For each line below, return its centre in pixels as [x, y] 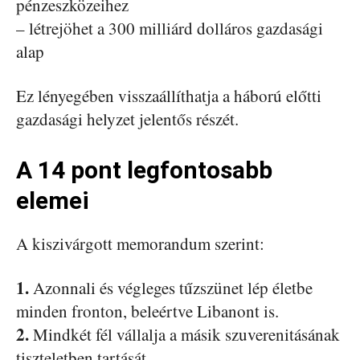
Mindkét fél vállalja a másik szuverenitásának [184, 334]
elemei [53, 200]
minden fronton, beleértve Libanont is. [147, 311]
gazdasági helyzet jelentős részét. [127, 119]
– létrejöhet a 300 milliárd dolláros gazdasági [170, 28]
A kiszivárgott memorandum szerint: [140, 243]
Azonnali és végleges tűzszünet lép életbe [173, 287]
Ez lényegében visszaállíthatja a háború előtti [169, 95]
